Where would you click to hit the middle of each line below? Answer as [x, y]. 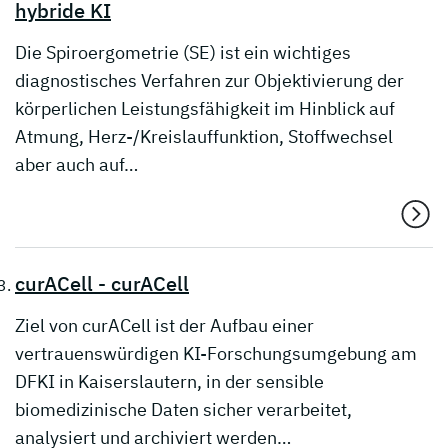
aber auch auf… [76, 165]
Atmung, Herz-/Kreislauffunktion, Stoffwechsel [204, 137]
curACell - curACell [102, 284]
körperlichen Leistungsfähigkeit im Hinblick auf [205, 109]
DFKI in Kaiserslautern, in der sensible [169, 382]
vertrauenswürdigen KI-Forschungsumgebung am [216, 354]
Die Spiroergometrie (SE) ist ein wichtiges [183, 53]
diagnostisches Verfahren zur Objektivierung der [209, 81]
